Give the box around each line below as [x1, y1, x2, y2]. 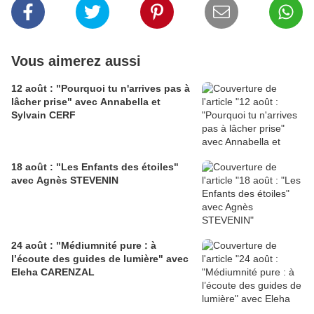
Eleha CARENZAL [11, 266, 95, 278]
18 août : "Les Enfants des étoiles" [11, 161, 179, 173]
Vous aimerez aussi [11, 53, 141, 69]
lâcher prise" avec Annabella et [11, 96, 161, 108]
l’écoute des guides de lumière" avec [11, 253, 189, 265]
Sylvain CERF [11, 109, 76, 121]
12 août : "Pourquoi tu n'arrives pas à [11, 83, 190, 95]
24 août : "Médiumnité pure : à [11, 240, 156, 252]
